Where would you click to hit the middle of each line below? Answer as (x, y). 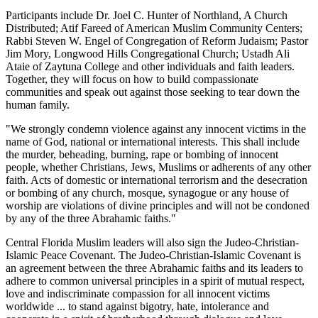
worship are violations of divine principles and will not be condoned (158, 205)
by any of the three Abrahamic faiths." (91, 218)
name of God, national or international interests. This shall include (153, 141)
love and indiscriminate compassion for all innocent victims (138, 293)
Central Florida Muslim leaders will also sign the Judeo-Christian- (152, 242)
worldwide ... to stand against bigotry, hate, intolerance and (137, 306)
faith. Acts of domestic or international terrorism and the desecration (157, 180)
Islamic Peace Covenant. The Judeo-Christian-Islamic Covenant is (153, 255)
